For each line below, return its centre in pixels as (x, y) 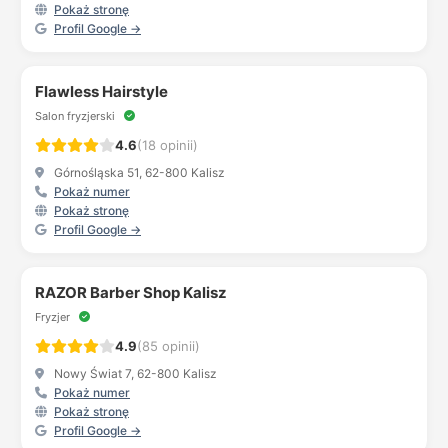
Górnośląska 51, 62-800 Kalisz (138, 172)
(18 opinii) (167, 145)
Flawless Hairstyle (101, 91)
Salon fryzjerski (76, 116)
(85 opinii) (168, 346)
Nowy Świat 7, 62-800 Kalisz (134, 373)
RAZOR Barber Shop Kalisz (131, 292)
